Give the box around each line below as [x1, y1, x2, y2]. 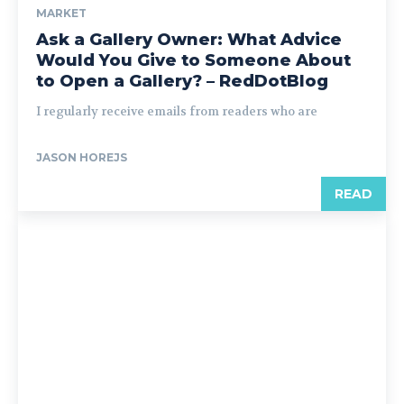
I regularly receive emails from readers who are [36, 104, 317, 119]
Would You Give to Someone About [36, 50, 351, 70]
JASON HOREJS [36, 151, 127, 164]
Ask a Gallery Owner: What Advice [36, 30, 342, 50]
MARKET [36, 6, 87, 20]
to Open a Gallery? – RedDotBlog [36, 71, 328, 91]
